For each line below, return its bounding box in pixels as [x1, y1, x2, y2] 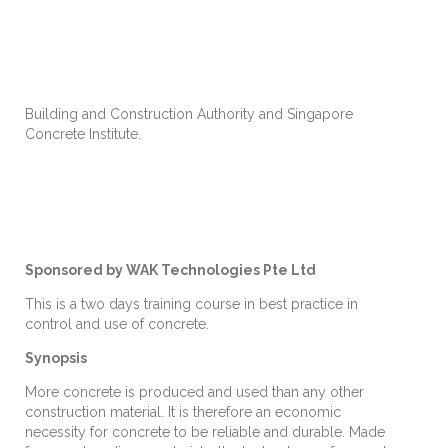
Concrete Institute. [25, 126, 141, 143]
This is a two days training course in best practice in [25, 296, 358, 313]
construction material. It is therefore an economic [25, 404, 341, 421]
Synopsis [25, 350, 87, 367]
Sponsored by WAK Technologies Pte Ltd [25, 262, 316, 279]
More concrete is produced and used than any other [25, 384, 364, 401]
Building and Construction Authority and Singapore [25, 106, 353, 123]
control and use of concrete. [25, 316, 209, 333]
